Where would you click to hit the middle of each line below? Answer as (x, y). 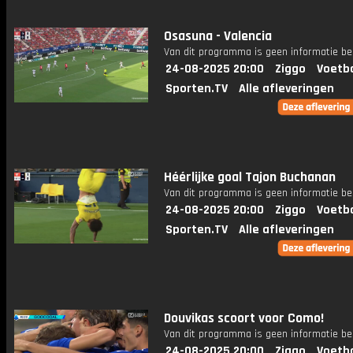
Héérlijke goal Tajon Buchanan (250, 177)
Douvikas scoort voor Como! (244, 318)
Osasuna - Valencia (218, 36)
